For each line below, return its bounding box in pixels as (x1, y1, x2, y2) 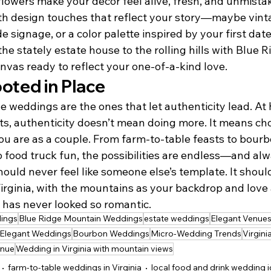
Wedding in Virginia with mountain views (16, 243, 173, 255)
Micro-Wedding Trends (151, 228, 241, 240)
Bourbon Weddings (73, 228, 149, 240)
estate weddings (144, 213, 209, 224)
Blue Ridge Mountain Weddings (19, 213, 143, 224)
